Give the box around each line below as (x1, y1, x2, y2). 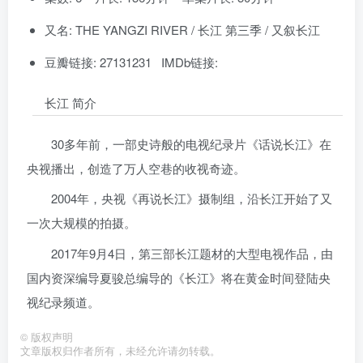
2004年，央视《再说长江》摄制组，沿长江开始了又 (50, 190, 332, 207)
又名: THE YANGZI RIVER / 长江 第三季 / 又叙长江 (45, 20, 320, 38)
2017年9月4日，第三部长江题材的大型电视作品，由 (50, 244, 333, 262)
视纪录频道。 (26, 293, 100, 310)
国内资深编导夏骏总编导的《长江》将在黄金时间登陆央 (26, 268, 331, 286)
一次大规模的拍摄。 (26, 214, 136, 232)
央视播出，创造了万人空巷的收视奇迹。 (26, 159, 246, 177)
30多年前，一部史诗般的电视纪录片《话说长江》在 (50, 135, 331, 152)
